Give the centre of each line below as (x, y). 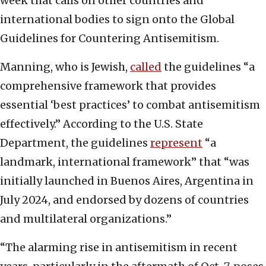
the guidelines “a (208, 67)
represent (176, 143)
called (146, 67)
